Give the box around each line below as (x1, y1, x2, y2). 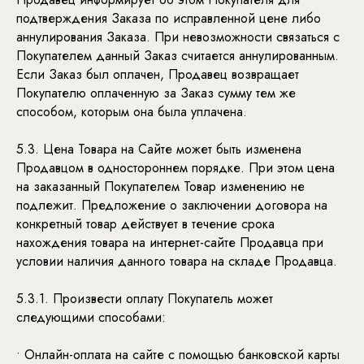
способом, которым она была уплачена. (16, 102, 247, 121)
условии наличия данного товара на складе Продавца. (16, 252, 337, 271)
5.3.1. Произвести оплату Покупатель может (16, 289, 273, 308)
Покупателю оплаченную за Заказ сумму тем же (16, 84, 296, 102)
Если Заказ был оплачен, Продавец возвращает (16, 65, 299, 84)
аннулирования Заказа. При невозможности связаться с (16, 28, 340, 46)
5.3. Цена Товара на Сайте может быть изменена (16, 140, 301, 158)
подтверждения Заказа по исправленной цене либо (16, 9, 321, 28)
